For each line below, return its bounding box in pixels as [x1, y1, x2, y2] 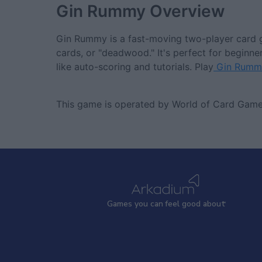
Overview [150, 1, 225, 21]
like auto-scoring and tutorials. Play [56, 61, 213, 73]
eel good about [167, 198, 225, 210]
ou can [138, 198, 163, 210]
